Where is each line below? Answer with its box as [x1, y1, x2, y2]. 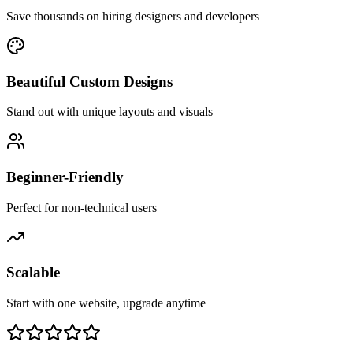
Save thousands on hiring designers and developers [6, 9, 259, 23]
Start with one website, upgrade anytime [6, 296, 206, 310]
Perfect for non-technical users [6, 200, 157, 214]
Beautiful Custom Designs [6, 72, 173, 90]
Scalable [6, 264, 60, 281]
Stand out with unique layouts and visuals [6, 105, 213, 119]
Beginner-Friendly [6, 169, 124, 186]
